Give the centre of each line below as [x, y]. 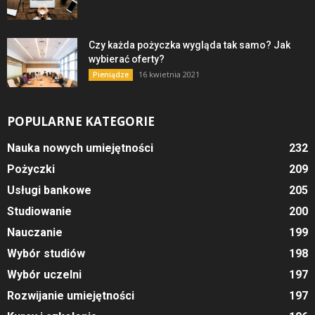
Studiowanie [39, 212]
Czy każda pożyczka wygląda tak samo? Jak [189, 45]
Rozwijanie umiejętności [71, 296]
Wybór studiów [46, 254]
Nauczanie [35, 233]
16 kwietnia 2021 [169, 75]
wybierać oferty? [127, 59]
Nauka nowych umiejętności [80, 148]
